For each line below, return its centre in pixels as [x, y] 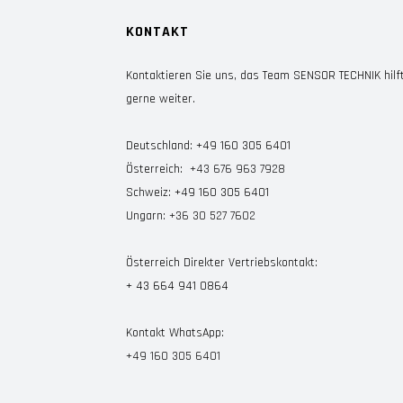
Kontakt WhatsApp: [175, 333]
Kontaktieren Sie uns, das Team [210, 76]
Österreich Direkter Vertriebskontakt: [222, 263]
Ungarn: [148, 216]
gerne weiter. [161, 99]
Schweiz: [150, 193]
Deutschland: [161, 146]
